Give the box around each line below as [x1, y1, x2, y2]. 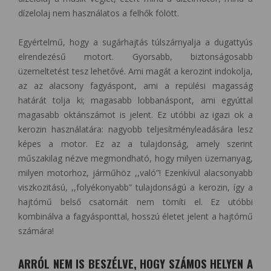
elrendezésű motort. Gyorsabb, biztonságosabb [18, 51, 253, 63]
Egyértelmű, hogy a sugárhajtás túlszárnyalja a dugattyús [18, 36, 253, 48]
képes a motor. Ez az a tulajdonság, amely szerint [18, 138, 253, 150]
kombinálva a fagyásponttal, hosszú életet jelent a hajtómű [18, 211, 253, 223]
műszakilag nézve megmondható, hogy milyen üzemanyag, [18, 152, 253, 165]
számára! [18, 225, 54, 237]
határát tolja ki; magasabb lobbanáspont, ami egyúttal [18, 94, 253, 106]
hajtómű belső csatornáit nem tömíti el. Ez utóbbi [18, 196, 253, 208]
